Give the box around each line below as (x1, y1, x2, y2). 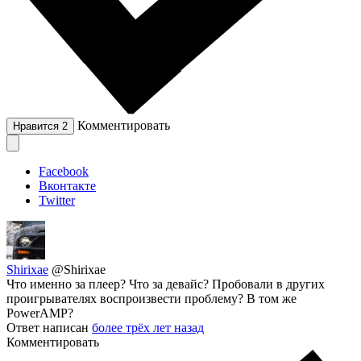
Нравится (13, 120, 62, 133)
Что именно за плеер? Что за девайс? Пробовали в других (6, 277, 325, 292)
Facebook (39, 164, 89, 179)
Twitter (39, 193, 75, 208)
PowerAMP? (6, 306, 73, 321)
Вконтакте (39, 179, 96, 193)
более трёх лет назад (92, 321, 204, 335)
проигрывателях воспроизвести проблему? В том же (6, 292, 297, 306)
